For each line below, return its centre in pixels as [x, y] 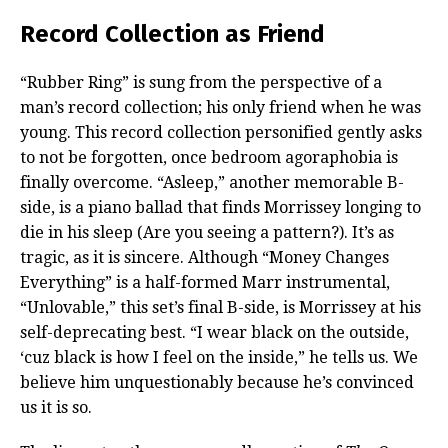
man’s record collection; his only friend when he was [220, 108]
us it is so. [56, 408]
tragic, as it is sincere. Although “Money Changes [204, 258]
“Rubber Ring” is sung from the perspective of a [201, 83]
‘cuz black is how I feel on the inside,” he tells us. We [219, 358]
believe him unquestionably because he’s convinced [217, 383]
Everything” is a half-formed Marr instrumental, [205, 283]
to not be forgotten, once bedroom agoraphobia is [209, 158]
